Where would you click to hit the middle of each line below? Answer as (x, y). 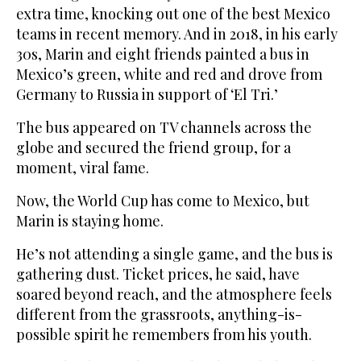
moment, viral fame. (83, 168)
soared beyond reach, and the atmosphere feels (174, 295)
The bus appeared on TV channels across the (164, 128)
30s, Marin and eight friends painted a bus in (163, 54)
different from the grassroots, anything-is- (159, 315)
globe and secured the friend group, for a (154, 148)
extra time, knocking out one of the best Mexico (173, 14)
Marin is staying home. (90, 221)
